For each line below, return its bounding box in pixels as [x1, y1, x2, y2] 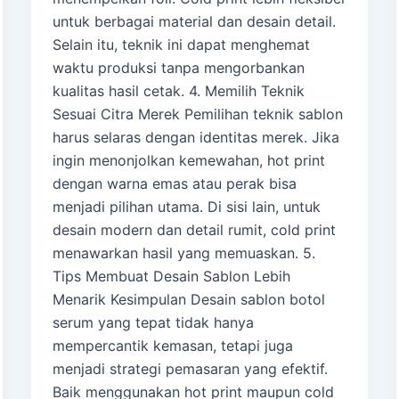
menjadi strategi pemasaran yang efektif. [52, 360, 328, 379]
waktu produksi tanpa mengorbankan [52, 59, 305, 77]
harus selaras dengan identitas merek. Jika [52, 128, 339, 147]
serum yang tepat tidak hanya [52, 313, 254, 332]
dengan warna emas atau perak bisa [52, 175, 297, 193]
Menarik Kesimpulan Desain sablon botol [52, 290, 325, 309]
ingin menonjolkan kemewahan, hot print [52, 151, 325, 170]
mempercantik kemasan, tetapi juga [52, 337, 293, 355]
